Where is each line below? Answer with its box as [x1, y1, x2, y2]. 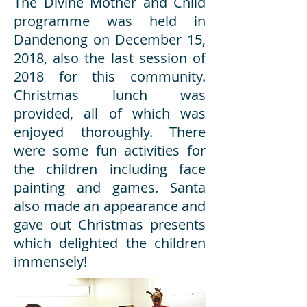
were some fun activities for [14, 141, 206, 160]
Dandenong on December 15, [14, 30, 206, 49]
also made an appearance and [14, 197, 206, 215]
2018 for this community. [14, 67, 206, 86]
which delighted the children [14, 234, 206, 252]
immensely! [14, 252, 87, 271]
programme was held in [14, 12, 206, 30]
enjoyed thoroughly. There [14, 123, 206, 141]
